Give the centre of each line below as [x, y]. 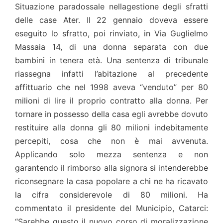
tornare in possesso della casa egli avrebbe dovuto [111, 114]
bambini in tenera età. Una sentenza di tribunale [111, 60]
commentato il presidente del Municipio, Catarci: [111, 208]
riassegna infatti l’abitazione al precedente [111, 74]
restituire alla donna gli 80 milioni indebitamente [111, 128]
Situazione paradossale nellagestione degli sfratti [111, 7]
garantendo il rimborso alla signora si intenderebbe [111, 168]
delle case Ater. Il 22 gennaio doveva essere [111, 20]
